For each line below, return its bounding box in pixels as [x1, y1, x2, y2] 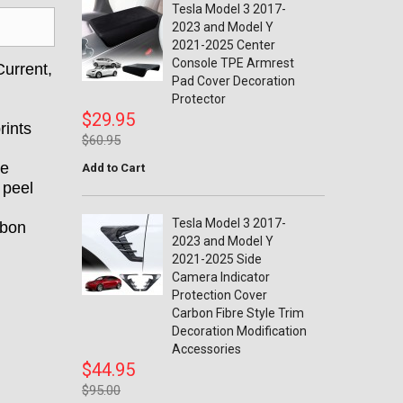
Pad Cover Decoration [172, 74, 295, 88]
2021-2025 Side [172, 252, 262, 266]
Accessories [172, 342, 241, 356]
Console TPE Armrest [172, 56, 294, 70]
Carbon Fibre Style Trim [172, 306, 304, 320]
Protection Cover [172, 288, 267, 302]
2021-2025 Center [172, 38, 275, 52]
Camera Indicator [172, 270, 270, 284]
